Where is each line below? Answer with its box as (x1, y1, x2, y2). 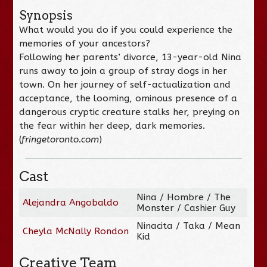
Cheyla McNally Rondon (23, 225, 129, 237)
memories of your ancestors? (19, 38, 151, 49)
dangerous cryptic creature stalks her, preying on (19, 106, 240, 117)
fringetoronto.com (21, 133, 100, 145)
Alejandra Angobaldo (23, 197, 119, 208)
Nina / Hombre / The (136, 191, 231, 203)
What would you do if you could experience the (19, 24, 233, 35)
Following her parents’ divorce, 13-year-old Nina (19, 51, 242, 63)
